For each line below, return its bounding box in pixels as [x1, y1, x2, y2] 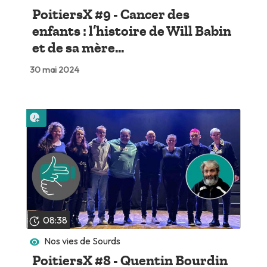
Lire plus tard [42, 107, 95, 120]
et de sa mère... [32, 39, 124, 57]
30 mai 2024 [29, 64, 79, 76]
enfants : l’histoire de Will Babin [32, 23, 231, 40]
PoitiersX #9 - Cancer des [32, 6, 190, 23]
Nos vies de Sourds [44, 234, 121, 247]
